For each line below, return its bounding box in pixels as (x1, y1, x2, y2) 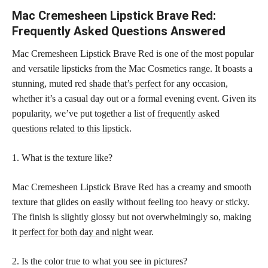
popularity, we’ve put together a (12, 108, 134, 118)
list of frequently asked (134, 108, 220, 118)
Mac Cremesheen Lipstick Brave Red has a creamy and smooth (12, 181, 251, 192)
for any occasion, (161, 78, 228, 89)
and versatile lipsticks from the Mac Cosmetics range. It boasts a (12, 63, 252, 74)
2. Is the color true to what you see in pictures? (12, 255, 187, 266)
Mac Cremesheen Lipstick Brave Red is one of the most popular (12, 48, 254, 59)
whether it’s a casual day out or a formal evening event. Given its (12, 93, 256, 103)
